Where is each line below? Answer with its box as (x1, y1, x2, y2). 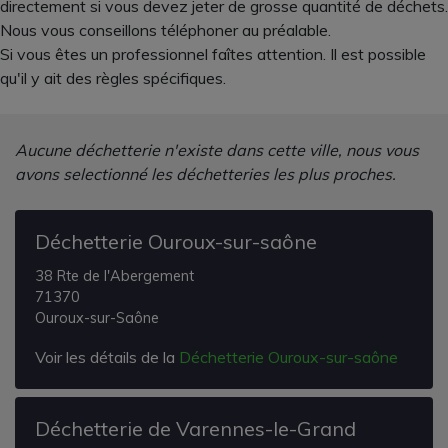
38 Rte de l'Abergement (35, 266, 194, 285)
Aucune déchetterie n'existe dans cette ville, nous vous (15, 139, 419, 160)
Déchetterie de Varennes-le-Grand (35, 415, 356, 441)
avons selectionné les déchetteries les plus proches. (15, 163, 396, 184)
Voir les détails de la (35, 346, 179, 367)
